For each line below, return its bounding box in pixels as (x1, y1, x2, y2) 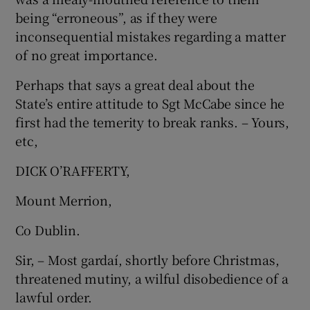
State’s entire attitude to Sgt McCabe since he (15, 94, 285, 112)
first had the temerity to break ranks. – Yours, (15, 113, 290, 131)
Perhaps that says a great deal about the (15, 75, 255, 93)
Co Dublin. (15, 221, 80, 239)
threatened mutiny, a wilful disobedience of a (15, 269, 289, 287)
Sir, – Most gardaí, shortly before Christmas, (15, 250, 280, 268)
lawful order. (15, 288, 92, 306)
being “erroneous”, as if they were (15, 8, 217, 26)
